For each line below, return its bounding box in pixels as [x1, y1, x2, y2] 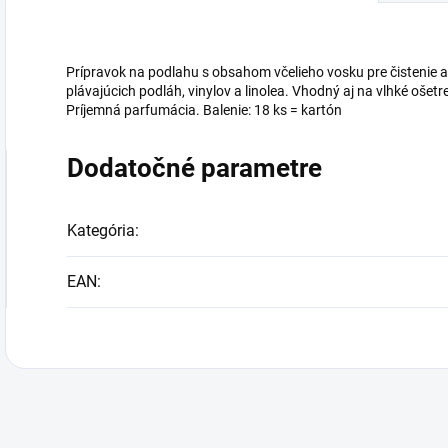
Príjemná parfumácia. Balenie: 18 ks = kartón [66, 102, 342, 118]
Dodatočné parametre [67, 153, 322, 183]
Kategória [67, 221, 135, 240]
